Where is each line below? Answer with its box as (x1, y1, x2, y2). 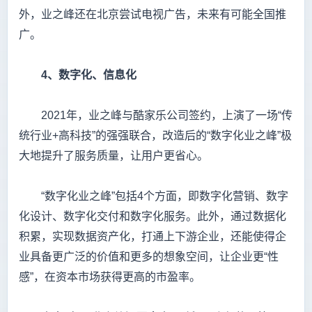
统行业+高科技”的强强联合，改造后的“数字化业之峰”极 (19, 130, 292, 142)
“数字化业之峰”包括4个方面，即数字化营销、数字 (19, 190, 288, 203)
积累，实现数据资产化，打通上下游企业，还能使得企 (19, 231, 286, 243)
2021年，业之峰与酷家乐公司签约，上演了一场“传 (19, 109, 292, 122)
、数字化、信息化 (47, 69, 136, 81)
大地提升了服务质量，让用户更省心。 (19, 150, 208, 162)
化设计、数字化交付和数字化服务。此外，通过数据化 (19, 210, 286, 223)
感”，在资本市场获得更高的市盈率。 (19, 271, 201, 283)
